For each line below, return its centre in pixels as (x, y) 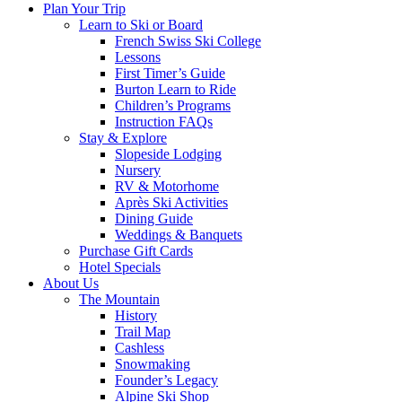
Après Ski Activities (171, 202)
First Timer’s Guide (170, 73)
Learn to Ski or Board (141, 25)
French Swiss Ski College (188, 41)
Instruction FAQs (164, 122)
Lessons (138, 57)
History (136, 315)
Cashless (140, 348)
